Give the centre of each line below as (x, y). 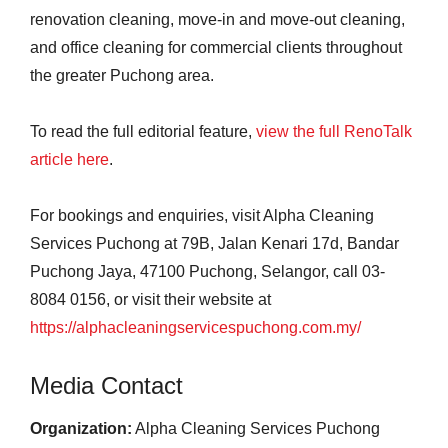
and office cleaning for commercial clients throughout (216, 47)
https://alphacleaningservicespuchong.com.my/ (195, 327)
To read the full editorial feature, (143, 131)
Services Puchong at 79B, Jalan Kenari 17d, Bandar (214, 243)
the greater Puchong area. (122, 75)
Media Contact (106, 385)
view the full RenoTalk (334, 131)
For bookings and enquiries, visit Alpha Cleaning (202, 215)
